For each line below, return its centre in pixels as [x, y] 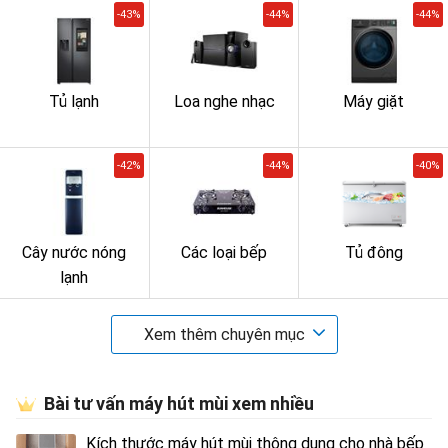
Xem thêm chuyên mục [224, 335]
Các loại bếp [224, 253]
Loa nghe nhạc [224, 102]
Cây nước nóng [74, 253]
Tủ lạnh [74, 102]
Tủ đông [373, 253]
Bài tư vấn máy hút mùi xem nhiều [179, 404]
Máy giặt [374, 102]
